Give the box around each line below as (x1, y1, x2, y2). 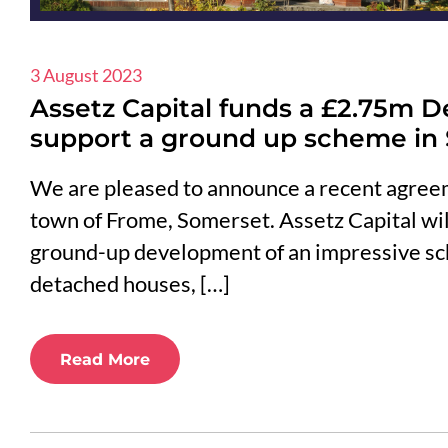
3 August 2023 (30, 64, 142, 87)
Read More (60, 349, 150, 369)
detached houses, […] (30, 270, 230, 298)
